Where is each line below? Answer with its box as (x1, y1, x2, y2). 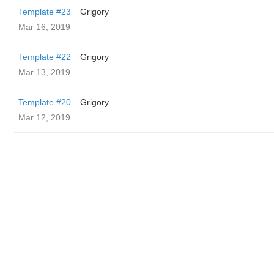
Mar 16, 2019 (18, 22, 70, 32)
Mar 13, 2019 (18, 67, 70, 77)
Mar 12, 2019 (18, 113, 70, 122)
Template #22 (18, 52, 71, 62)
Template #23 (18, 7, 71, 17)
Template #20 (18, 97, 71, 107)
